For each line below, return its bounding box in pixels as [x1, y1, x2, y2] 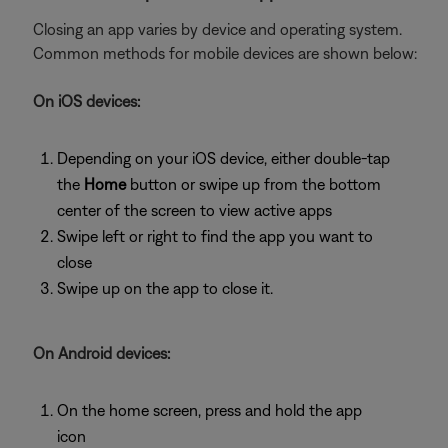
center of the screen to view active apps [57, 201, 332, 219]
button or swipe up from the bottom [126, 175, 381, 193]
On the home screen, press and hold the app [57, 401, 362, 419]
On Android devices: [33, 344, 170, 362]
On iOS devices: [33, 92, 140, 110]
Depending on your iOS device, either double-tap [57, 149, 390, 167]
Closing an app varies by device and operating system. [33, 20, 402, 38]
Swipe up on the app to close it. [57, 279, 273, 297]
